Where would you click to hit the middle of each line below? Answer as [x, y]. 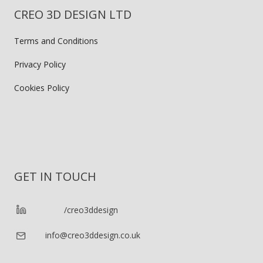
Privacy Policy [40, 64]
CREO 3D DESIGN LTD [73, 14]
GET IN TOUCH [55, 176]
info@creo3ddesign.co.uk [93, 235]
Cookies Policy [42, 88]
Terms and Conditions [56, 41]
